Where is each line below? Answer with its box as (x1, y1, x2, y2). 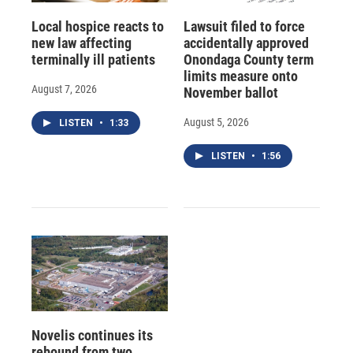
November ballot (183, 84, 278, 101)
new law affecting (32, 34, 132, 51)
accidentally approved (183, 34, 309, 51)
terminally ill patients (32, 50, 155, 68)
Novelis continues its (32, 327, 153, 344)
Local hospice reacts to (32, 17, 164, 35)
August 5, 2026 (183, 115, 249, 128)
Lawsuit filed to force (183, 17, 305, 35)
